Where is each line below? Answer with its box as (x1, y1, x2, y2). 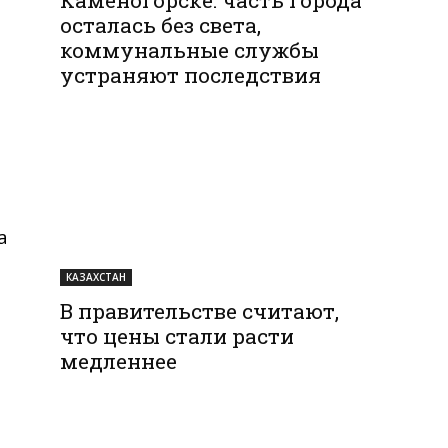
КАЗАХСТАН (66, 269, 127, 284)
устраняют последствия (60, 60, 322, 89)
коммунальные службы (60, 35, 320, 64)
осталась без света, (60, 10, 262, 39)
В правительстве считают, (60, 296, 340, 325)
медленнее (60, 346, 178, 375)
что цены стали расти (60, 321, 295, 350)
